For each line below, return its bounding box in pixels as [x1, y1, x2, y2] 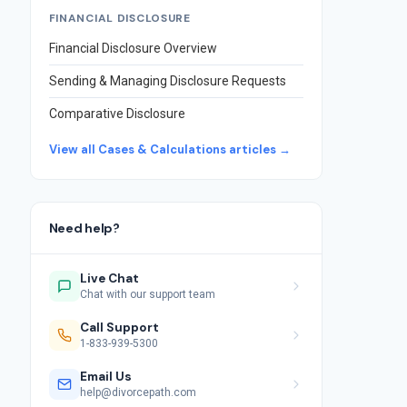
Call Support [79, 320, 159, 335]
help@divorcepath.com [79, 386, 196, 399]
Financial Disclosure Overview [48, 41, 217, 55]
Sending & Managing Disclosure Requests [48, 74, 286, 88]
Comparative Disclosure [48, 106, 185, 121]
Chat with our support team [79, 288, 215, 301]
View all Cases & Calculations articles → [48, 142, 291, 157]
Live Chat [79, 271, 139, 286]
